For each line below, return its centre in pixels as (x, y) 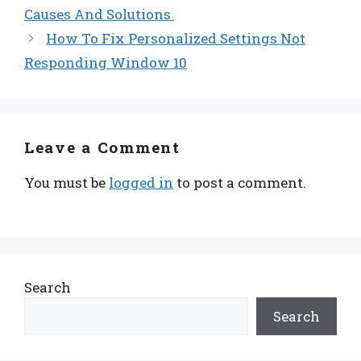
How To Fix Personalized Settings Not (176, 38)
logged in (141, 182)
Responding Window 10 (106, 62)
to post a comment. (240, 182)
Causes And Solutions (99, 14)
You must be (66, 182)
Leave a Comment (102, 147)
